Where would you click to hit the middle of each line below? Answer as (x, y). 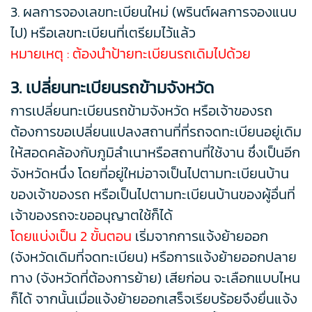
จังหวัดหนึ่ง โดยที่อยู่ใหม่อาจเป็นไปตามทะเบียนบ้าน (150, 174)
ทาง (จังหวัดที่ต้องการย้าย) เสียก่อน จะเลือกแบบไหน (155, 278)
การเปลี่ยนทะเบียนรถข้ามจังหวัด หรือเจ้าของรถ (141, 111)
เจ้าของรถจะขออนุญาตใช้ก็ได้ (92, 216)
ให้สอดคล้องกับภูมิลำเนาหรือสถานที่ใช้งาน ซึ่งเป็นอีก (155, 153)
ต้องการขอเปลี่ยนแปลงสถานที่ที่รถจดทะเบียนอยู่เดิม (156, 132)
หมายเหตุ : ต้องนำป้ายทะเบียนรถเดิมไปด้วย (131, 54)
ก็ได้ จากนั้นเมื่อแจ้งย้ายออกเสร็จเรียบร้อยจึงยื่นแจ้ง (154, 299)
